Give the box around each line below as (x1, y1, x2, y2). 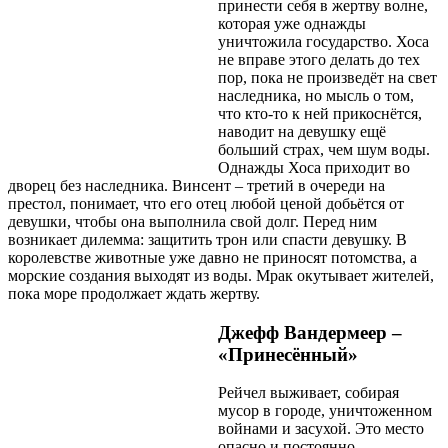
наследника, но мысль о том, (218, 86, 414, 104)
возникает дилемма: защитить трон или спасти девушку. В (8, 230, 407, 248)
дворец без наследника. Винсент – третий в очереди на (8, 176, 385, 194)
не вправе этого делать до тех (218, 50, 420, 68)
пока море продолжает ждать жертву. (8, 284, 260, 302)
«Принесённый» (218, 343, 358, 365)
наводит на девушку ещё (218, 122, 386, 140)
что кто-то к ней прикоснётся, (218, 104, 422, 122)
